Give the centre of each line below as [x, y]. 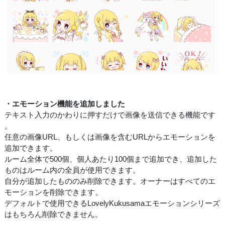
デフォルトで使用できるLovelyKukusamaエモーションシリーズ [112, 203]
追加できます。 [31, 148]
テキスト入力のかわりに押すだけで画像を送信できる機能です [110, 115]
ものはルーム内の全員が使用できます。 [72, 170]
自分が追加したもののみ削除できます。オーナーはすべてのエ [110, 181]
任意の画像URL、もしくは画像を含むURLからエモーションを [110, 137]
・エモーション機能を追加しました [65, 103]
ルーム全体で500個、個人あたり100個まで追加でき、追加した [111, 159]
